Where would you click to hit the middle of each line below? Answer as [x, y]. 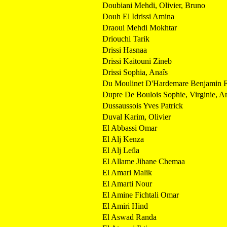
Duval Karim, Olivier [137, 117]
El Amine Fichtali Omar [141, 195]
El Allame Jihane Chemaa [144, 161]
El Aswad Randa [129, 217]
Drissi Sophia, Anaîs [135, 72]
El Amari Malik [127, 172]
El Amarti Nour [127, 183]
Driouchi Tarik [126, 39]
